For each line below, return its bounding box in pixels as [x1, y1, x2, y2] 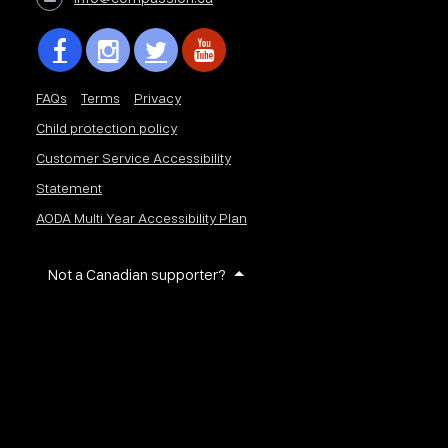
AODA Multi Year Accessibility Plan [36, 209, 248, 227]
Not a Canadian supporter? [48, 265, 227, 284]
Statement [36, 179, 103, 197]
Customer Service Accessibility [36, 149, 232, 167]
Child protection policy [36, 119, 178, 137]
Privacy [134, 89, 182, 107]
